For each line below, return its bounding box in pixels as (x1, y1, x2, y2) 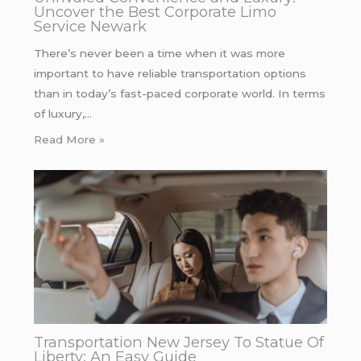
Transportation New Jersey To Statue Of (33, 332, 324, 351)
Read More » (33, 133, 105, 147)
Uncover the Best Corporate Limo (33, 2, 276, 21)
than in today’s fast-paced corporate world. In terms (33, 87, 326, 101)
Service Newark (33, 16, 147, 35)
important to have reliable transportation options (33, 67, 306, 81)
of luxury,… (33, 107, 92, 121)
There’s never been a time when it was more (33, 47, 285, 60)
